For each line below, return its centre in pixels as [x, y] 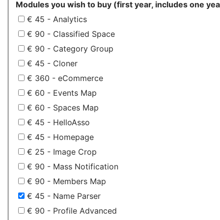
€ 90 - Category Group [70, 49]
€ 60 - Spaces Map [63, 108]
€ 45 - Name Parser [64, 196]
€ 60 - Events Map [62, 93]
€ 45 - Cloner [52, 64]
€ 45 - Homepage [60, 137]
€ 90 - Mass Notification [73, 167]
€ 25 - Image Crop [62, 152]
